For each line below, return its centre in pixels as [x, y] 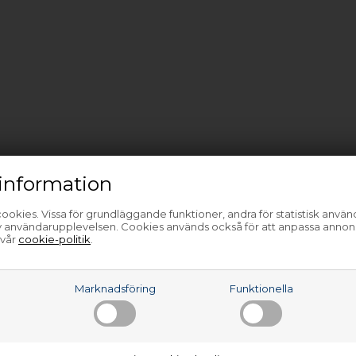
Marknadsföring [115, 288]
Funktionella [261, 288]
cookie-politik [54, 239]
